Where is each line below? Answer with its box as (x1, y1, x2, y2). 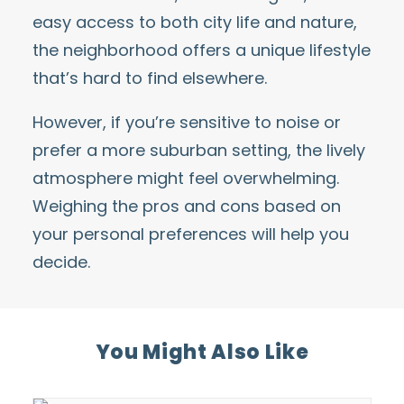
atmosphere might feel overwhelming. (32, 167, 339, 189)
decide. (32, 251, 90, 273)
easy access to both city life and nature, (32, 11, 357, 33)
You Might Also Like (95, 338, 309, 366)
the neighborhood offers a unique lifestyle (32, 39, 371, 61)
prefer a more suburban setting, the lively (32, 139, 365, 161)
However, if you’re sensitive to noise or (32, 111, 341, 133)
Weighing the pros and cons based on (32, 195, 341, 217)
